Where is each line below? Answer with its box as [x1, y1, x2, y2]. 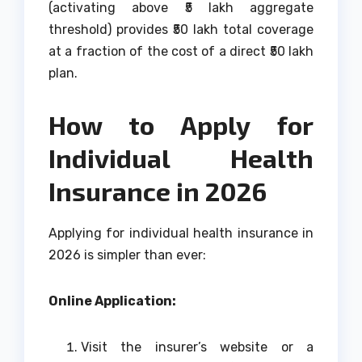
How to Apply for [48, 109, 314, 141]
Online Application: [48, 293, 176, 309]
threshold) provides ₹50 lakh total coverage [48, 22, 314, 38]
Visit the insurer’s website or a [81, 339, 314, 356]
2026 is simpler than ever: [48, 247, 206, 263]
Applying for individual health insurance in [48, 225, 314, 242]
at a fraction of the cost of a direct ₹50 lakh [48, 44, 314, 60]
